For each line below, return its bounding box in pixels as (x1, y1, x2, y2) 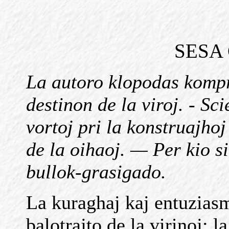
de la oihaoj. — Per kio (26, 139, 210, 160)
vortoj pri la (26, 116, 122, 138)
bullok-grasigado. (26, 161, 166, 182)
